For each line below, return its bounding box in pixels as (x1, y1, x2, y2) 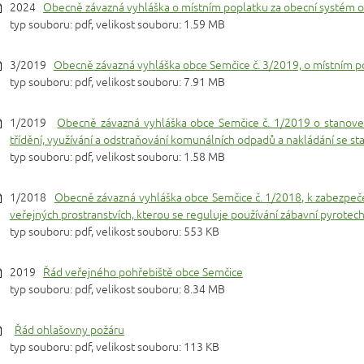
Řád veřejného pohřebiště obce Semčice (42, 265, 243, 280)
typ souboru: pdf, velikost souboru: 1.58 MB (9, 149, 225, 165)
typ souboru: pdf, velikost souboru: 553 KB (9, 224, 219, 240)
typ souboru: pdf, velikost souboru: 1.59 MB (9, 17, 225, 32)
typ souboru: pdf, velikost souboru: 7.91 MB (9, 75, 225, 90)
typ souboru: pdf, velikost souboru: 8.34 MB (9, 282, 225, 297)
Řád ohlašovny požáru (14, 323, 124, 338)
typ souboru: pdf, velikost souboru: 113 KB (9, 340, 219, 355)
